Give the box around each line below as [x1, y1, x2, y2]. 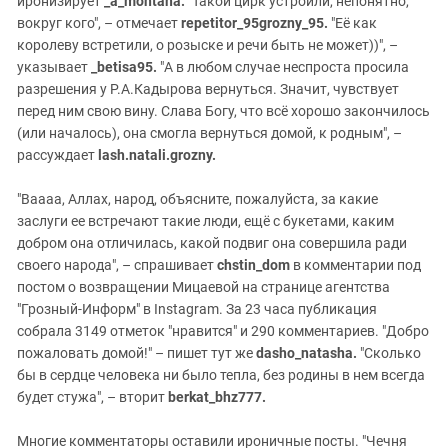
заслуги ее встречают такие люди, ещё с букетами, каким [17, 213, 394, 230]
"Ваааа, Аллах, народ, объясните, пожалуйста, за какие [17, 191, 378, 208]
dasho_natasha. [256, 345, 357, 362]
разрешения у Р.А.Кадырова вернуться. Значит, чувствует [17, 81, 399, 98]
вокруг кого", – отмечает [17, 15, 181, 32]
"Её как [328, 15, 377, 32]
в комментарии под [290, 257, 421, 274]
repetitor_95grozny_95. [181, 15, 328, 32]
